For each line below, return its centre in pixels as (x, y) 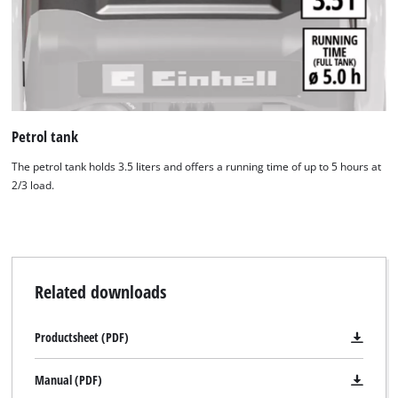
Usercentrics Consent (277, 31)
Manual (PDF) (68, 380)
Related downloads (100, 292)
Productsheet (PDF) (81, 338)
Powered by (178, 31)
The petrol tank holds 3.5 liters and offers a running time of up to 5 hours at (197, 166)
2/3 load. (33, 185)
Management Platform (240, 49)
